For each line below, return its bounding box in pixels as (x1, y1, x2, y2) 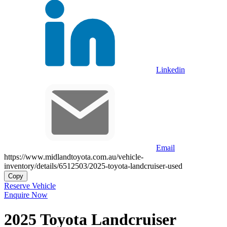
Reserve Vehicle (4, 181, 56, 190)
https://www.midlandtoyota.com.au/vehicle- (4, 152, 143, 161)
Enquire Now (4, 190, 48, 199)
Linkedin (156, 65, 185, 74)
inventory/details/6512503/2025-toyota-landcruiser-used (4, 161, 182, 170)
